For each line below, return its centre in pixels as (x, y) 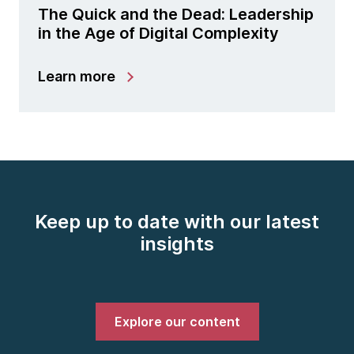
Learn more (77, 77)
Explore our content (177, 322)
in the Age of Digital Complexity (158, 34)
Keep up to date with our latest (177, 222)
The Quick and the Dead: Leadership (176, 15)
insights (177, 244)
